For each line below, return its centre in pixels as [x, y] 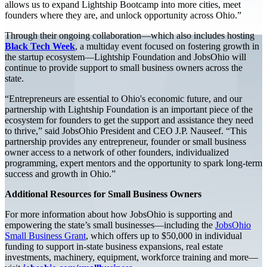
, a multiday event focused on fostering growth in [167, 46]
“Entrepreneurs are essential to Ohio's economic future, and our [123, 98]
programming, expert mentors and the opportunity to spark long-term [133, 163]
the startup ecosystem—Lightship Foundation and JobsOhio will [125, 57]
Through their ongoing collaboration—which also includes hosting [130, 35]
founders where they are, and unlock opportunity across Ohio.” [123, 15]
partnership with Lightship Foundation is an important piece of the [129, 109]
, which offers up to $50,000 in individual [164, 235]
